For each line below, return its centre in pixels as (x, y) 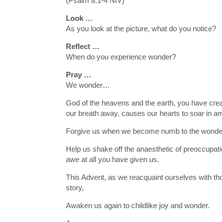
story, (75, 187)
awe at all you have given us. (112, 159)
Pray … (78, 74)
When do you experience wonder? (121, 56)
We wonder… (88, 85)
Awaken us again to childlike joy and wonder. (138, 205)
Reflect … (83, 46)
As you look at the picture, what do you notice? (141, 28)
